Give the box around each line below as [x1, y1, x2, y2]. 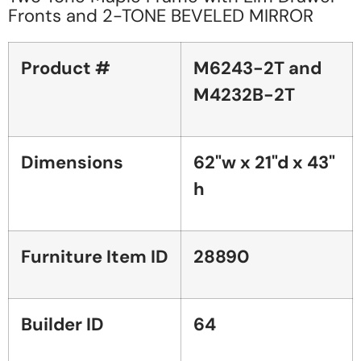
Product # [21, 56, 110, 80]
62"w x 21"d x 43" [193, 150, 335, 174]
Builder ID [21, 312, 104, 336]
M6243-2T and [193, 56, 322, 80]
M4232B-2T [193, 82, 295, 106]
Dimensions [21, 150, 123, 174]
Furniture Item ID [21, 244, 168, 268]
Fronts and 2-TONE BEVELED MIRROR [8, 3, 313, 27]
